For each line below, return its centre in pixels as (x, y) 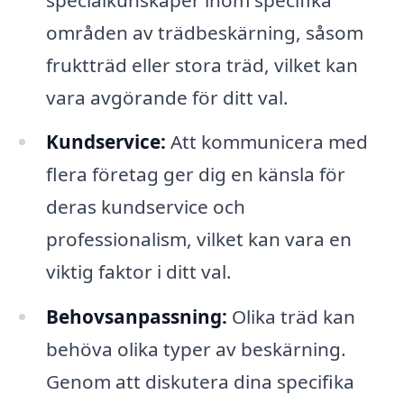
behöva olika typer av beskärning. (196, 349)
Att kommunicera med (266, 142)
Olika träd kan (291, 317)
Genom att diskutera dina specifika (200, 382)
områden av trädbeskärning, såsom (204, 32)
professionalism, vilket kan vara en (198, 239)
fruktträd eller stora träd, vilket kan (202, 64)
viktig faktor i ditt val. (138, 272)
